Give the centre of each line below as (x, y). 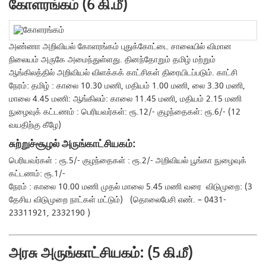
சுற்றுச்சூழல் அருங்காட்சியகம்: (72, 144)
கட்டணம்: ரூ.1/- (37, 173)
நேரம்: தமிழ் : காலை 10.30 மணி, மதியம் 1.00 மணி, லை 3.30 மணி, (127, 86)
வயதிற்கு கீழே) (35, 125)
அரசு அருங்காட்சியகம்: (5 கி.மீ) (101, 253)
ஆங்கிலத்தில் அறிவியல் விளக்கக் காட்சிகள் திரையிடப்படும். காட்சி (123, 73)
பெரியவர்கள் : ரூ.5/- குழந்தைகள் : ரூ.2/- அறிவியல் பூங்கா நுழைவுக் (128, 160)
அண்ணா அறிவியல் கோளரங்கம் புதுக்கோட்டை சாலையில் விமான (121, 47)
